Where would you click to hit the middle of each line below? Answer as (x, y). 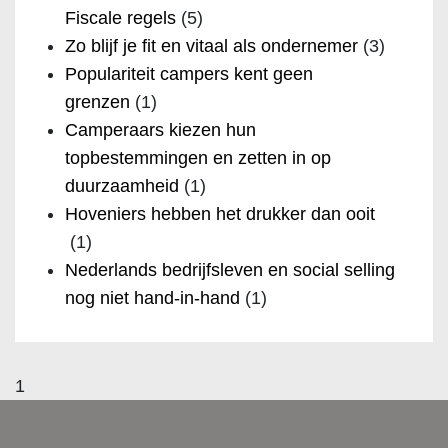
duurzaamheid (122, 185)
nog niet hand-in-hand (152, 297)
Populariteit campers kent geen (189, 73)
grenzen (97, 101)
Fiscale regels (120, 17)
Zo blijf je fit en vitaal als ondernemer (211, 45)
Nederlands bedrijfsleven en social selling (230, 269)
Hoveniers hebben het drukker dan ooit (220, 213)
